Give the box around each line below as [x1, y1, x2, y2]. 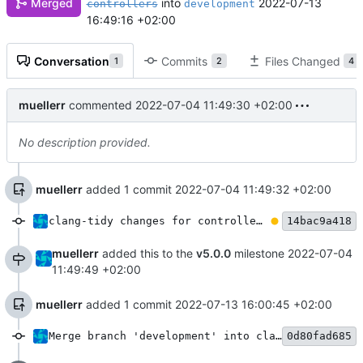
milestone [231, 246, 288, 260]
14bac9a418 [287, 214, 352, 227]
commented [66, 97, 135, 112]
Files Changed [265, 53, 340, 68]
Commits [161, 53, 207, 68]
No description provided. [19, 135, 151, 149]
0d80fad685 [287, 329, 352, 342]
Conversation [34, 53, 109, 68]
